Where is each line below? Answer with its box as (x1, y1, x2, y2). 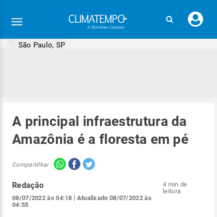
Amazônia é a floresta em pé (12, 131, 189, 147)
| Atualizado (72, 194, 109, 201)
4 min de (163, 181, 187, 188)
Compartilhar (12, 161, 49, 168)
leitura (163, 187, 181, 195)
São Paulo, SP (18, 41, 65, 49)
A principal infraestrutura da (12, 113, 187, 129)
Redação (12, 181, 44, 190)
